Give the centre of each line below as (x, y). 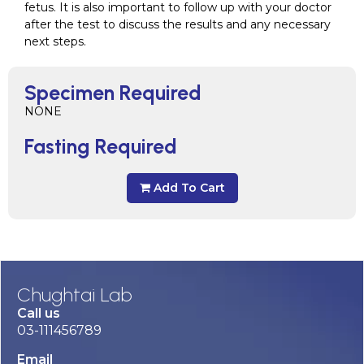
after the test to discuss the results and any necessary (178, 24)
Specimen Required (113, 92)
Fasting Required (101, 146)
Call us (39, 313)
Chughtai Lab (75, 294)
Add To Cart (189, 187)
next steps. (55, 41)
